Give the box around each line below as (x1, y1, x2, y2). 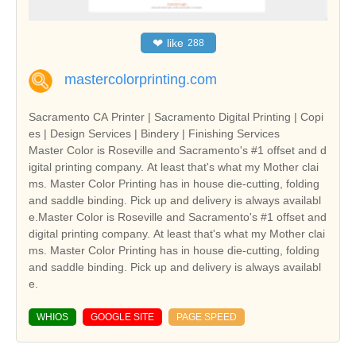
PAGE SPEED (176, 311, 237, 323)
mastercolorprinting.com (64, 72, 217, 88)
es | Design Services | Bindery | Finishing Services (29, 127, 280, 141)
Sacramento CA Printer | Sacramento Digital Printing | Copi (29, 110, 323, 124)
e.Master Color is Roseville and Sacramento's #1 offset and (29, 211, 327, 224)
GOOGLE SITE (91, 311, 154, 323)
